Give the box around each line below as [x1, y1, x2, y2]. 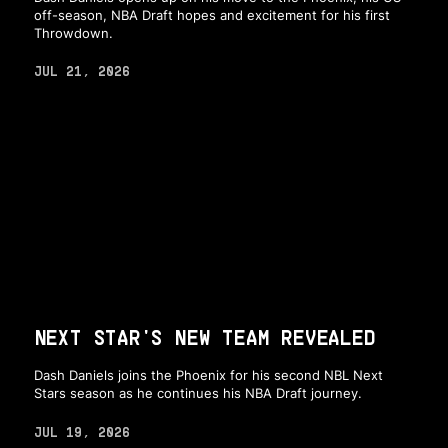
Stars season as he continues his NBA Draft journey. [33, 385, 362, 402]
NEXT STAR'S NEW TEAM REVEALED [33, 325, 375, 350]
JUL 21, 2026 [33, 63, 130, 80]
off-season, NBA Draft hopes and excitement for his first [33, 7, 390, 24]
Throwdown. [33, 25, 113, 42]
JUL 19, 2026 [33, 423, 130, 440]
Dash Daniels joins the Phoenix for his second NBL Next [33, 367, 383, 384]
